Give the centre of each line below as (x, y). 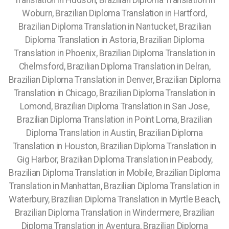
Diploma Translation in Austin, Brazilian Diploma (114, 133)
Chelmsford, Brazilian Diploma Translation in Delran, (114, 66)
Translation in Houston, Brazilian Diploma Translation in (114, 146)
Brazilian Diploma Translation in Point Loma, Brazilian (114, 120)
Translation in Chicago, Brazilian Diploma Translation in (114, 93)
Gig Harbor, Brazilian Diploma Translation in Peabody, (114, 159)
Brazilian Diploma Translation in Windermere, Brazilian (114, 213)
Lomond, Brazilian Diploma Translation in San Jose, (114, 106)
